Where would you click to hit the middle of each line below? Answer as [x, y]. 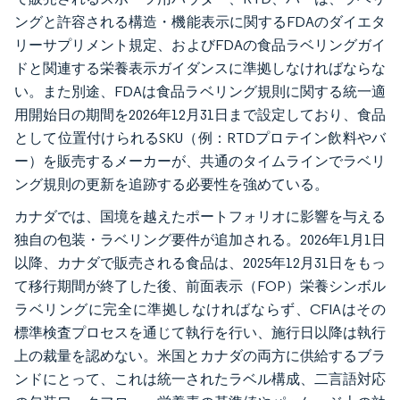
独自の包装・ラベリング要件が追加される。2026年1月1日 [200, 239]
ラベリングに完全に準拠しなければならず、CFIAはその [200, 309]
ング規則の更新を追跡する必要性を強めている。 [171, 184]
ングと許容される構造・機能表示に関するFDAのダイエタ [200, 21]
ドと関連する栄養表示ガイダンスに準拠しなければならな [200, 68]
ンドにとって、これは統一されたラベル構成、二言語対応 [200, 379]
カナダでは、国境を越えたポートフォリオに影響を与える [200, 216]
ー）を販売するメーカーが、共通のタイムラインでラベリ [200, 161]
